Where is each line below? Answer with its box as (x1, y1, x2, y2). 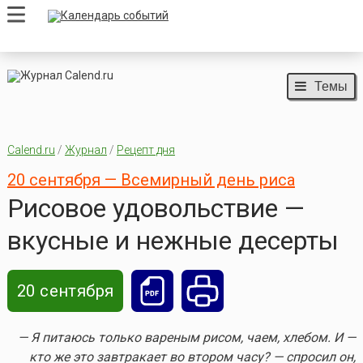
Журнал (64, 143, 107, 157)
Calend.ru (6, 143, 55, 157)
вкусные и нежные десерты (6, 225, 339, 257)
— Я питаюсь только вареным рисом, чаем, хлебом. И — (18, 330, 357, 346)
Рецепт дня (116, 143, 175, 157)
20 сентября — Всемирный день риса (6, 170, 295, 190)
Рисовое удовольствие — (6, 193, 305, 224)
